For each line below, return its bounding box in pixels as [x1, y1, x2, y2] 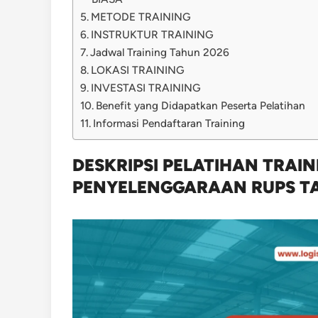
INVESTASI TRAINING [91, 81, 204, 94]
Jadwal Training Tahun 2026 [90, 45, 230, 59]
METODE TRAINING [91, 10, 194, 23]
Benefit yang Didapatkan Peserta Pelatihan [96, 99, 306, 112]
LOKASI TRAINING [91, 63, 188, 77]
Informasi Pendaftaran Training [93, 116, 246, 130]
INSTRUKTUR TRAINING [91, 28, 217, 41]
